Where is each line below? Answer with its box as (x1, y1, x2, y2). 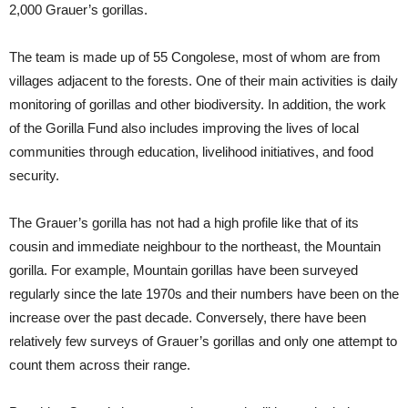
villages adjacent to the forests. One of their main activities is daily (9, 73, 398, 88)
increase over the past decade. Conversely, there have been (9, 310, 366, 325)
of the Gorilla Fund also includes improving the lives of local (9, 120, 359, 136)
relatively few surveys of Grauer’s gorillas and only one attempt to (9, 333, 397, 349)
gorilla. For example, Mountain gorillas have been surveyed (9, 262, 358, 278)
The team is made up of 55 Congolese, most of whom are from (9, 49, 381, 65)
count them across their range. (9, 357, 190, 372)
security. (9, 168, 59, 183)
